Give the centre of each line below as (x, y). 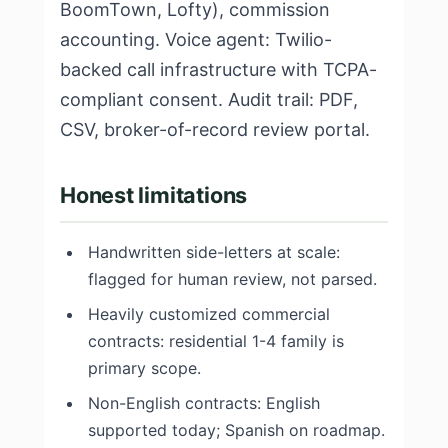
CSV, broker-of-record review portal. (215, 129)
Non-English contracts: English (204, 403)
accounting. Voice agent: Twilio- (196, 39)
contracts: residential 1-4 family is (216, 341)
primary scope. (144, 368)
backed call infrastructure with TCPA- (218, 69)
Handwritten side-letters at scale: (214, 252)
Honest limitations (154, 195)
